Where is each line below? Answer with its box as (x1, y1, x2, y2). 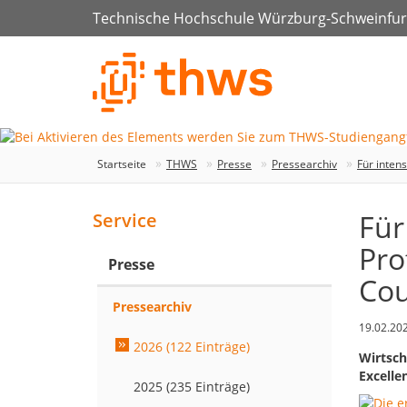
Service (93, 208, 157, 233)
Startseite (97, 156, 146, 173)
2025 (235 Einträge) (134, 378, 250, 396)
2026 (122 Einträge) (134, 338, 250, 356)
